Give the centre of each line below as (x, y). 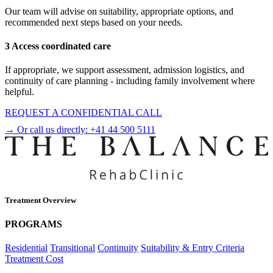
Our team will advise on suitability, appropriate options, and (119, 11)
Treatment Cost (34, 259)
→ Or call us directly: (48, 130)
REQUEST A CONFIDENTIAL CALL (83, 113)
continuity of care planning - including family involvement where (130, 81)
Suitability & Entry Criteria (193, 248)
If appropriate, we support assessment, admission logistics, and (125, 70)
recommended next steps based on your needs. (94, 22)
